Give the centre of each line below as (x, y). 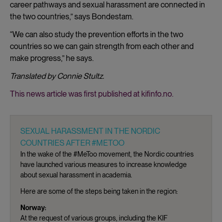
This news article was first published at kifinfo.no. (92, 94)
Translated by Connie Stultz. (57, 76)
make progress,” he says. (52, 58)
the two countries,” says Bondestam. (72, 16)
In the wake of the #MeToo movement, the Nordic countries (107, 154)
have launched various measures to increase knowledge (104, 164)
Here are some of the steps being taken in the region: (99, 191)
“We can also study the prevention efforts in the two (97, 34)
